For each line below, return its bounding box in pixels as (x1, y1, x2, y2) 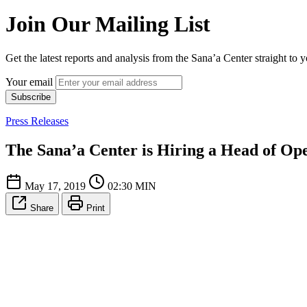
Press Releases (5, 114, 69, 127)
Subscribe (11, 91, 51, 102)
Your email (5, 75, 53, 88)
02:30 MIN (105, 180, 156, 192)
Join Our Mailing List (5, 12, 210, 37)
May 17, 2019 (22, 180, 88, 192)
